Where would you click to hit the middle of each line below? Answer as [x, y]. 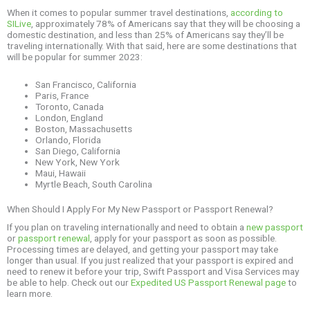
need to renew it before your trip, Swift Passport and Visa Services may [153, 271]
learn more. [30, 293]
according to [257, 12]
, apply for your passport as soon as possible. [183, 238]
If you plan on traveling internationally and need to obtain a [127, 227]
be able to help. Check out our [69, 282]
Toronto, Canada [70, 106]
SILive [19, 23]
